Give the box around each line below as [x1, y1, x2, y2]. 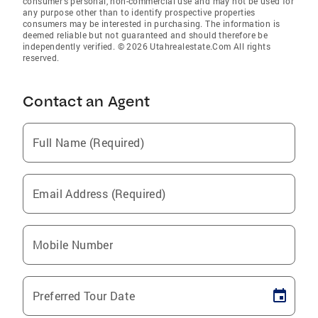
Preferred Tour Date [33, 287, 136, 303]
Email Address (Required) [33, 185, 166, 201]
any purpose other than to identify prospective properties [23, 6, 256, 18]
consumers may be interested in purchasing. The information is [23, 17, 280, 29]
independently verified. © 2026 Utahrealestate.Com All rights [23, 40, 270, 52]
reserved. [23, 51, 60, 63]
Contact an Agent [23, 92, 150, 110]
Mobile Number [33, 236, 114, 252]
